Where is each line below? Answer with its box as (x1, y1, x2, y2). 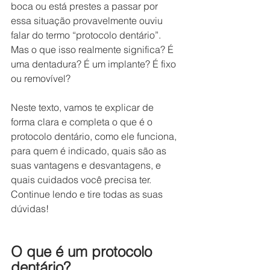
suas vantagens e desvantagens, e (11, 159, 163, 171)
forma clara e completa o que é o (11, 115, 155, 128)
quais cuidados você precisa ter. (11, 173, 154, 186)
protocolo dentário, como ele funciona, (11, 130, 179, 142)
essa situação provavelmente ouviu (11, 14, 165, 27)
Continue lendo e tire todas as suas (11, 187, 165, 200)
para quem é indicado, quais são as (11, 144, 169, 157)
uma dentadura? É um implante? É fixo (11, 57, 178, 70)
